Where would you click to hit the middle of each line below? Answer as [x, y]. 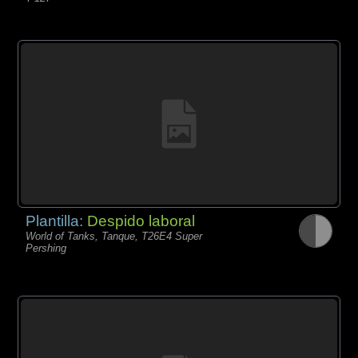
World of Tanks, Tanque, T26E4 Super [114, 236]
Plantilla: [57, 221]
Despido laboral [141, 221]
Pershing [46, 248]
